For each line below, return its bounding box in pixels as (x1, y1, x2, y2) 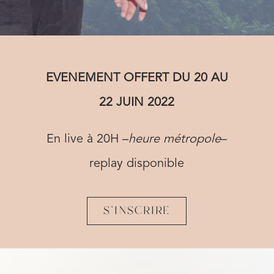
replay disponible (89, 158, 185, 170)
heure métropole (128, 133, 221, 146)
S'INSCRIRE (103, 203, 171, 219)
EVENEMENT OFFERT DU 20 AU (45, 72, 228, 84)
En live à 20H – (46, 133, 129, 146)
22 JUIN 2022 (99, 97, 175, 109)
